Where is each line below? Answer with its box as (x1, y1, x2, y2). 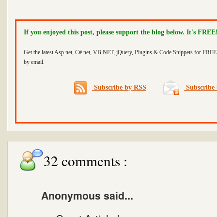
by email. (24, 59, 45, 65)
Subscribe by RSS (92, 84, 146, 91)
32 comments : (44, 151, 127, 170)
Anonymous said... (41, 187, 133, 203)
